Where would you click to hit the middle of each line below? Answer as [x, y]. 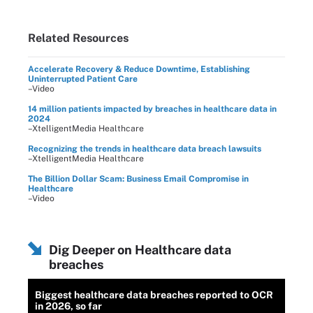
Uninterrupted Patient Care [83, 79]
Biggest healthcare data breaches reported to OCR [154, 294]
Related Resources [78, 38]
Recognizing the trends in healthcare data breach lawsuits [145, 148]
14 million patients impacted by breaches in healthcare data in [152, 109]
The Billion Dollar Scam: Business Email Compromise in [138, 179]
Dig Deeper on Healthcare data [140, 249]
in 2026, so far [68, 306]
